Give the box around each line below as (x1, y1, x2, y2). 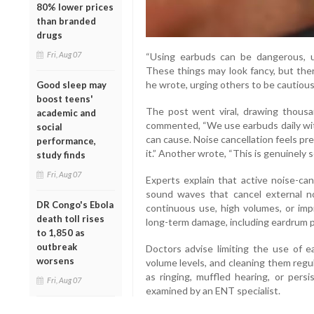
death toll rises (36, 212, 104, 224)
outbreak (36, 240, 77, 252)
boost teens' (36, 93, 93, 104)
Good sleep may (36, 78, 107, 90)
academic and (36, 107, 96, 118)
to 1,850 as (36, 226, 85, 238)
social (36, 121, 62, 132)
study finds (36, 149, 86, 161)
